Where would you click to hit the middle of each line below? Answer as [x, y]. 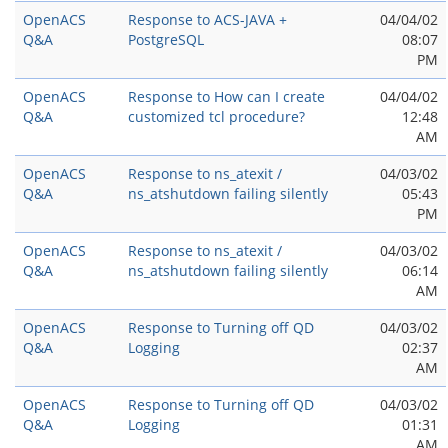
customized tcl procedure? [216, 116]
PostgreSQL [166, 39]
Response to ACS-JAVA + [207, 19]
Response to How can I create [226, 96]
